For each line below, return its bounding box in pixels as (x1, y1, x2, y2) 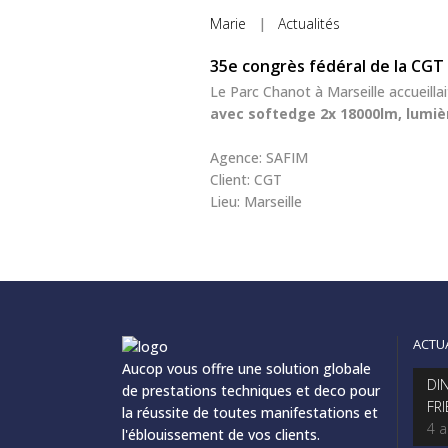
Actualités (278, 14, 340, 34)
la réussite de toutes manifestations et (122, 403, 378, 423)
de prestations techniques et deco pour (122, 381, 380, 401)
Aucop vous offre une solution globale (122, 359, 371, 379)
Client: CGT (210, 170, 282, 190)
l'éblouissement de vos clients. (122, 425, 320, 445)
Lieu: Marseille (210, 192, 302, 212)
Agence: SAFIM (210, 148, 308, 168)
